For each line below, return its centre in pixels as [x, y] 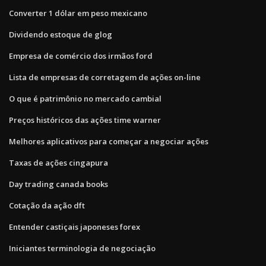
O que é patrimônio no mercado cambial [85, 98]
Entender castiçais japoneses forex [75, 227]
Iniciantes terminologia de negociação [82, 248]
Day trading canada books [58, 184]
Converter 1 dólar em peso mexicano [78, 13]
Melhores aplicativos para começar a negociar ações [109, 141]
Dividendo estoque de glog [61, 34]
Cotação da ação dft [47, 205]
